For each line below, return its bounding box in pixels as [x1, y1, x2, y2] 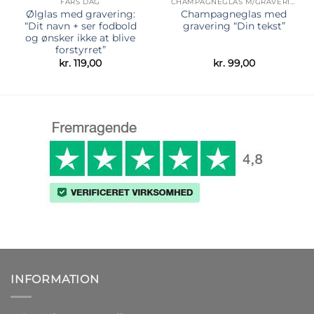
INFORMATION [11, 273, 100, 287]
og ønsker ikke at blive [25, 32, 135, 44]
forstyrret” [55, 44, 106, 56]
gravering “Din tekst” [182, 20, 285, 32]
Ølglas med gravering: [25, 8, 135, 20]
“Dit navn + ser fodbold [24, 20, 137, 32]
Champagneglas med [181, 8, 287, 20]
